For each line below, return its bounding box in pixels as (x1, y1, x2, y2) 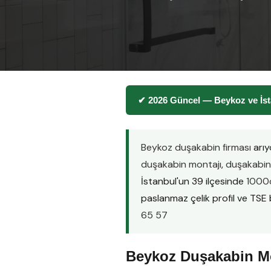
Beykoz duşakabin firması (141, 141, 251, 154)
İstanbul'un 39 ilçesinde (141, 175, 246, 188)
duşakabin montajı (141, 158, 221, 171)
